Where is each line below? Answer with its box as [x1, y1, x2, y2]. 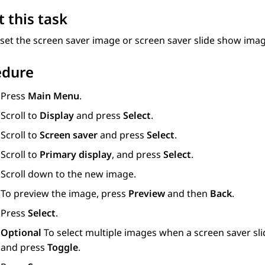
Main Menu [28, 89, 79, 103]
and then [165, 187, 210, 201]
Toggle [47, 241, 78, 254]
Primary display [40, 148, 112, 161]
